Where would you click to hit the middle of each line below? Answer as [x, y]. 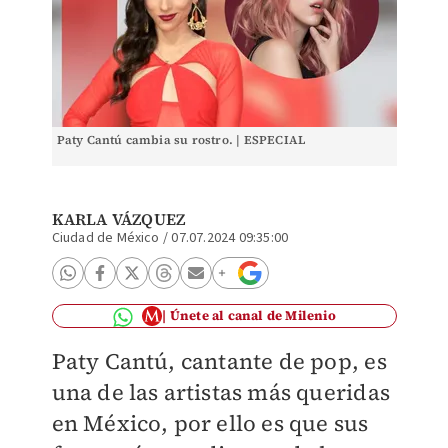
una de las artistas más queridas [220, 392]
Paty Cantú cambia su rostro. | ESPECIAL [181, 140]
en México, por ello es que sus [210, 423]
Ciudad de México [105, 238]
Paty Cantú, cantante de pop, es [219, 361]
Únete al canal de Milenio [252, 315]
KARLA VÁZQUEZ [118, 219]
